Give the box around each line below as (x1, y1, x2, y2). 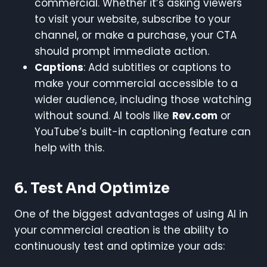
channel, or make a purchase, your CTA (35, 27, 237, 42)
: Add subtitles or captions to (83, 60, 231, 74)
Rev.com (172, 108, 218, 123)
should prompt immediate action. (35, 44, 209, 58)
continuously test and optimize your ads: (14, 238, 225, 253)
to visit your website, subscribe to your (35, 11, 231, 26)
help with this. (35, 140, 104, 155)
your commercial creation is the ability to (14, 222, 228, 237)
